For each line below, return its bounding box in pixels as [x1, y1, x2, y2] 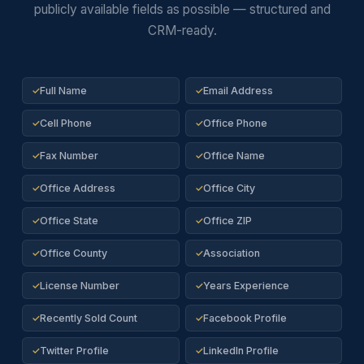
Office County [39, 247, 107, 259]
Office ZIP [202, 214, 252, 227]
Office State [39, 214, 98, 227]
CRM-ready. [147, 23, 217, 38]
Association [202, 247, 260, 259]
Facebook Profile [202, 312, 287, 324]
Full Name [39, 84, 87, 97]
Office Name [202, 149, 265, 162]
